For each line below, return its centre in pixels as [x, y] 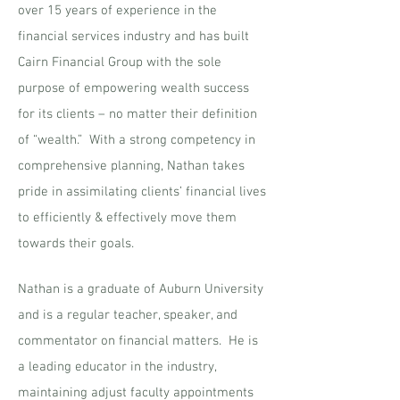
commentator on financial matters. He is [138, 341]
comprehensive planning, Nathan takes [131, 166]
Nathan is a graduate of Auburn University [141, 289]
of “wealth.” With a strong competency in [137, 140]
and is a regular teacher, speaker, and [128, 315]
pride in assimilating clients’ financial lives [142, 192]
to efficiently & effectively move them [127, 218]
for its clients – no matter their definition [137, 114]
